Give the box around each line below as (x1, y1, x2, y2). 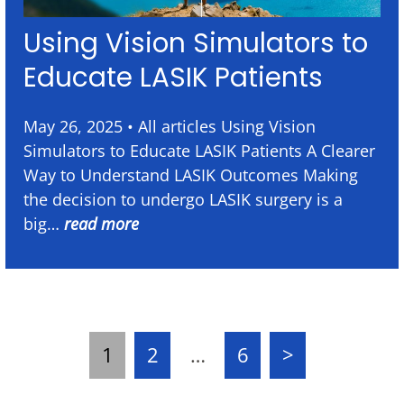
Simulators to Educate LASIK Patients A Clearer (23, 140, 375, 162)
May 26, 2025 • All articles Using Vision (23, 115, 316, 138)
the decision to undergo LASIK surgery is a (23, 188, 343, 211)
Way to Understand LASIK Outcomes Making (23, 164, 358, 187)
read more (64, 213, 139, 235)
